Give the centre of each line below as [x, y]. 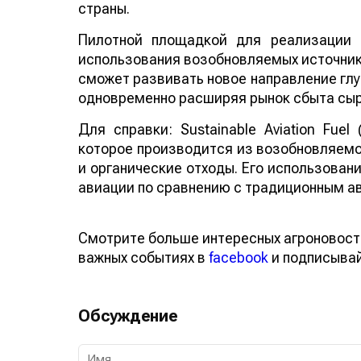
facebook [239, 258]
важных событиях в [143, 258]
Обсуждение [128, 316]
